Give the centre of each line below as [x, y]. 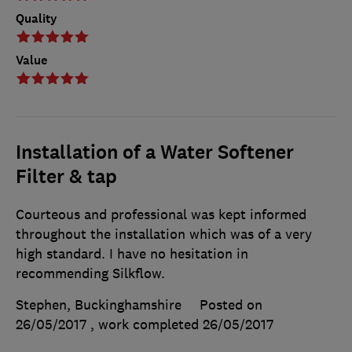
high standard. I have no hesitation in [132, 254]
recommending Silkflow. [90, 274]
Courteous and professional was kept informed [161, 215]
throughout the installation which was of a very [164, 235]
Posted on [231, 305]
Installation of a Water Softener [155, 153]
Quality [37, 19]
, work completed [147, 325]
